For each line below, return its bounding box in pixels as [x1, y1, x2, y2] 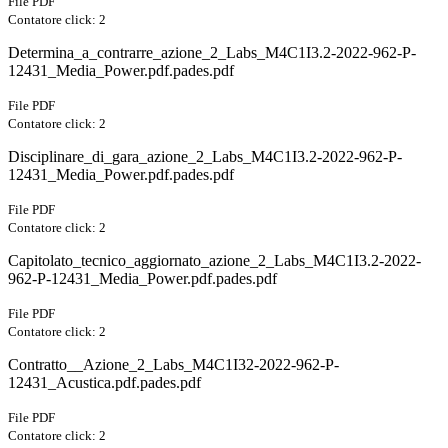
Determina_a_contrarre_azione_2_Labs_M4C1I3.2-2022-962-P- [8, 44, 416, 62]
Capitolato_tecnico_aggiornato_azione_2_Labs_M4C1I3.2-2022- [8, 252, 421, 270]
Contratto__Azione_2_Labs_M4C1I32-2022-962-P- [8, 356, 339, 374]
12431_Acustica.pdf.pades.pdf [8, 374, 201, 392]
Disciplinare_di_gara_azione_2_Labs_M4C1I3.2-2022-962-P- [8, 148, 402, 166]
